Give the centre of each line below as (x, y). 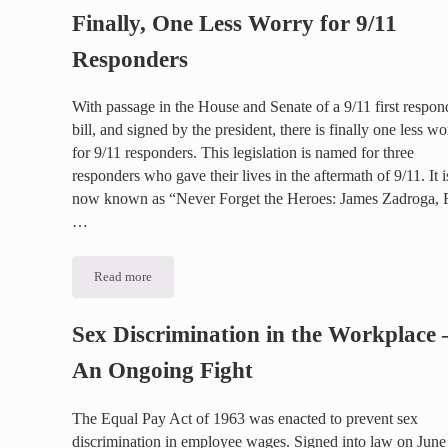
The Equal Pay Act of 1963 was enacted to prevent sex (245, 418)
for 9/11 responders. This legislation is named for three (243, 153)
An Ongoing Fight (162, 371)
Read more (123, 277)
